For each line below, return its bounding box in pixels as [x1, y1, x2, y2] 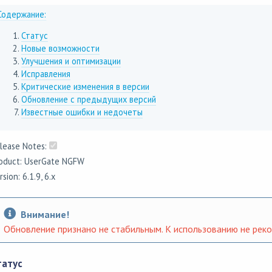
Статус [21, 30, 48, 42]
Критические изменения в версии [21, 81, 149, 93]
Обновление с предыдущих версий [21, 93, 156, 106]
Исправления [21, 68, 70, 80]
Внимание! [20, 208, 69, 220]
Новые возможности [21, 42, 100, 55]
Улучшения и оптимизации [21, 55, 121, 67]
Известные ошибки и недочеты [21, 106, 143, 118]
